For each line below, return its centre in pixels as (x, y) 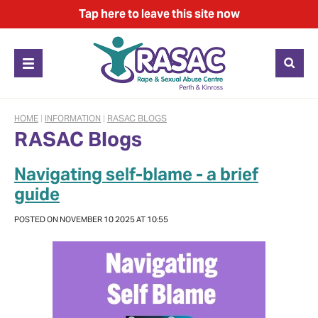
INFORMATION (73, 118)
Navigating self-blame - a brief (136, 174)
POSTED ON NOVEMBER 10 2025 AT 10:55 (91, 219)
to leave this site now (183, 14)
